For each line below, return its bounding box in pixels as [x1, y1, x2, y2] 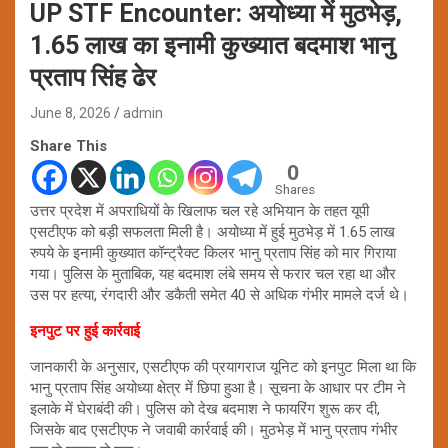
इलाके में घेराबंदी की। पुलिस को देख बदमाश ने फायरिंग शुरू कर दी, [30, 399, 380, 418]
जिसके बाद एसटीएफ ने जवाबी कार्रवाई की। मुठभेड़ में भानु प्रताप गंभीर [30, 420, 398, 439]
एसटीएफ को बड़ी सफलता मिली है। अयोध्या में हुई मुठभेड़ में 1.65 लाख [30, 222, 395, 241]
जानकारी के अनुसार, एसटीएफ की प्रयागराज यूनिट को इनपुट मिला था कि [30, 357, 416, 376]
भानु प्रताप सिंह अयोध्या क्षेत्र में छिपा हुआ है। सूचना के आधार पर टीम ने [30, 378, 406, 397]
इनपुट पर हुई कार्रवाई [30, 321, 140, 340]
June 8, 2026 [30, 104, 111, 121]
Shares [275, 181, 315, 197]
